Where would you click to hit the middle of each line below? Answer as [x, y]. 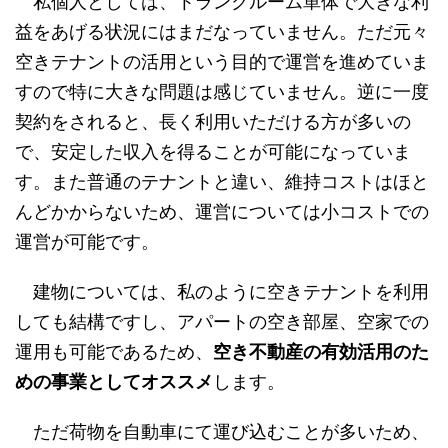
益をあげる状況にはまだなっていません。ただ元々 [222, 32]
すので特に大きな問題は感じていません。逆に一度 [222, 92]
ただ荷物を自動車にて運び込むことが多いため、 [222, 432]
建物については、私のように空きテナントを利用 [222, 292]
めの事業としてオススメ [114, 382]
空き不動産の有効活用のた [321, 352]
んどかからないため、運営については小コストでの [222, 212]
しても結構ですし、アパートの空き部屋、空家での [222, 322]
